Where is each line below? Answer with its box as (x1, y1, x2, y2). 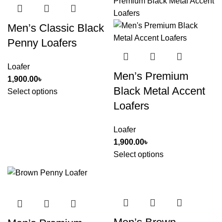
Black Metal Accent (113, 85, 205, 98)
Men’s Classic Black (7, 21, 104, 34)
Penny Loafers (7, 36, 77, 49)
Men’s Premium (113, 70, 188, 83)
